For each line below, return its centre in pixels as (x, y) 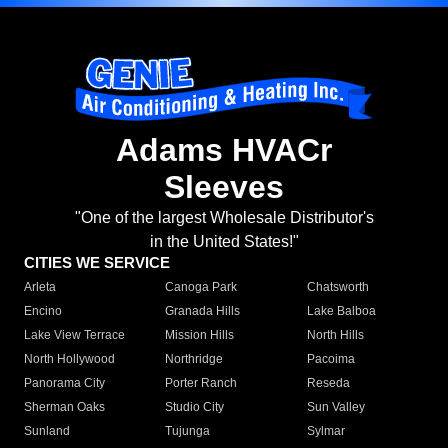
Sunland (47, 431)
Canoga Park (201, 287)
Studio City (195, 407)
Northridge (194, 359)
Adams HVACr (224, 150)
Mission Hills (200, 335)
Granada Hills (203, 311)
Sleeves (224, 187)
